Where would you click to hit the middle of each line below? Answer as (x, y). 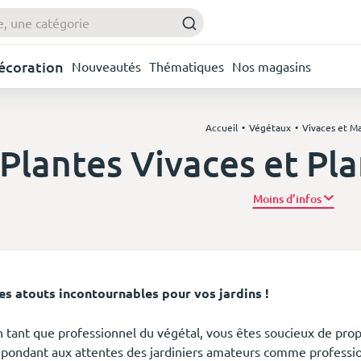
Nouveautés (106, 66)
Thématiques (187, 66)
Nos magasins (272, 66)
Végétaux (270, 128)
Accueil (222, 128)
